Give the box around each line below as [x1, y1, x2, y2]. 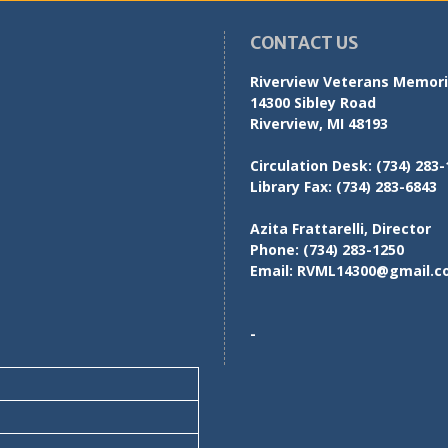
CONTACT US [250, 31, 358, 54]
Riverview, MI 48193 [250, 113, 388, 133]
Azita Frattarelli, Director [250, 218, 431, 238]
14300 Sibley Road [250, 92, 376, 112]
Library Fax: [250, 176, 332, 196]
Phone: [250, 239, 299, 259]
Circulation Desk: [250, 155, 372, 175]
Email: [250, 260, 293, 280]
